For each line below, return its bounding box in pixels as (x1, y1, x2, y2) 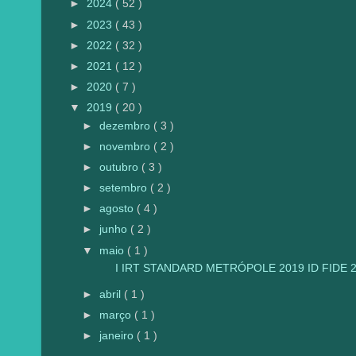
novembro (99, 140, 154, 153)
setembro (99, 182, 151, 195)
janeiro (99, 330, 137, 342)
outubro (99, 161, 142, 173)
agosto (99, 203, 137, 215)
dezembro (99, 119, 154, 132)
